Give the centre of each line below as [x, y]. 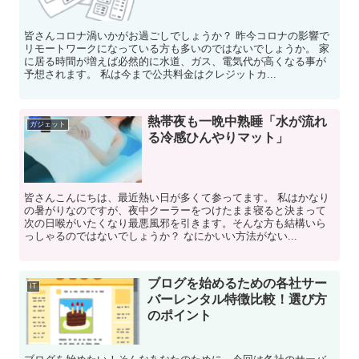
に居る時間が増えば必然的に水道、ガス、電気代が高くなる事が [175, 61]
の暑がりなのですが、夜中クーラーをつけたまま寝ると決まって [175, 210]
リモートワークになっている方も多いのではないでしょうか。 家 [177, 48]
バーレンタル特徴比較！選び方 [237, 300]
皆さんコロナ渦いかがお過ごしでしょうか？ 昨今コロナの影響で [177, 35]
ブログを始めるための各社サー [237, 284]
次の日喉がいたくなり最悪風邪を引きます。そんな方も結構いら [175, 223]
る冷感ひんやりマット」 [218, 138]
